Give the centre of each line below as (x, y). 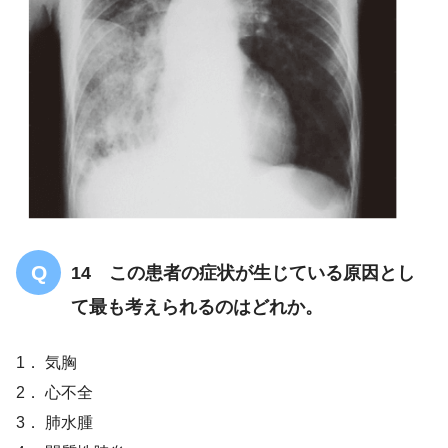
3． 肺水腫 (54, 422)
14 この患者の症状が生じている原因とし (243, 272)
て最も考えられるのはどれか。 (197, 306)
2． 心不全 (54, 392)
